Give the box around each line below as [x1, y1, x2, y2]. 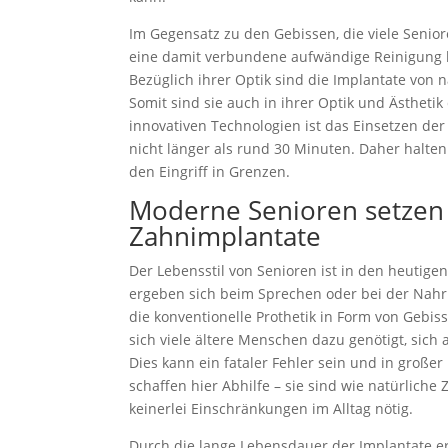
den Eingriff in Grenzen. [129, 162, 291, 182]
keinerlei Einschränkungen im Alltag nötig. [129, 399, 414, 419]
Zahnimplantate [129, 218, 322, 255]
